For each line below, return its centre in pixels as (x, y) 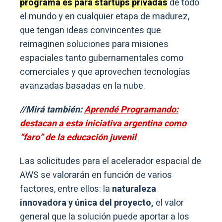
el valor (169, 203)
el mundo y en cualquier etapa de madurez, (105, 17)
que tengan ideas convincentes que (90, 31)
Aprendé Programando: (131, 110)
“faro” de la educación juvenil (78, 138)
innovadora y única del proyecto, (87, 203)
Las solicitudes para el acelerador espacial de (111, 162)
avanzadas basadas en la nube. (83, 86)
